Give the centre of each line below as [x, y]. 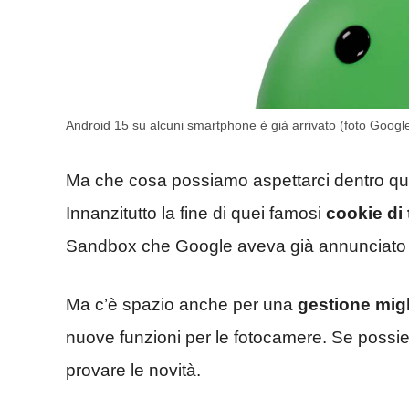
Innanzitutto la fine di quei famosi [196, 213]
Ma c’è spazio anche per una [182, 305]
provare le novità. [133, 371]
